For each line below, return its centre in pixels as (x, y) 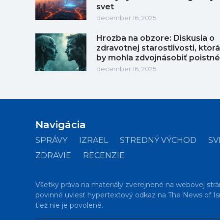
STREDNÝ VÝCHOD (158, 140)
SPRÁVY (51, 140)
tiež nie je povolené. (69, 205)
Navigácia (61, 124)
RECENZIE (104, 155)
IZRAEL (94, 140)
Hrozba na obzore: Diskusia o (155, 38)
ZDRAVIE (53, 155)
